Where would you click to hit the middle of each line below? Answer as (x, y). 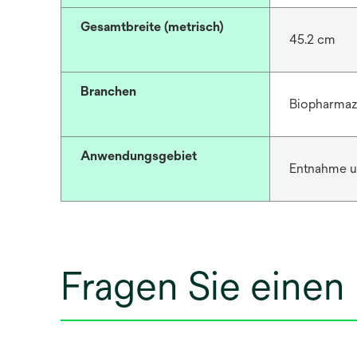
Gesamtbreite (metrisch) (152, 27)
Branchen (108, 91)
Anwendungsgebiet (139, 156)
